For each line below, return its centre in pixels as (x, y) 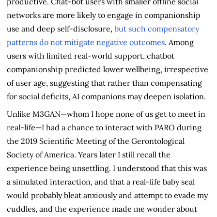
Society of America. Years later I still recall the (89, 154)
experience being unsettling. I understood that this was (107, 168)
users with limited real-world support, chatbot (91, 55)
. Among (179, 42)
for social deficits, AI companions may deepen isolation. (106, 96)
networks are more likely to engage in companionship (104, 15)
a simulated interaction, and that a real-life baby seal (101, 181)
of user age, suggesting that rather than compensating (104, 83)
